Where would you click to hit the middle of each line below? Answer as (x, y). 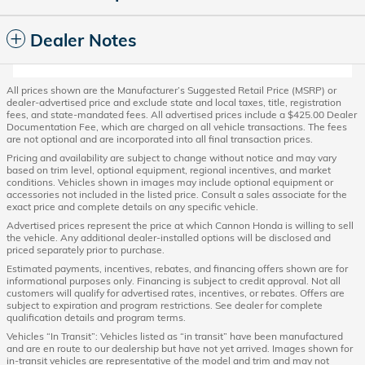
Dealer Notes (84, 40)
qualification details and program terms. (96, 317)
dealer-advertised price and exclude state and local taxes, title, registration (174, 102)
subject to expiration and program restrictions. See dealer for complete (165, 305)
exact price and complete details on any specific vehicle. (132, 206)
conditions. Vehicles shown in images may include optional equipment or (170, 182)
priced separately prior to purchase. (86, 249)
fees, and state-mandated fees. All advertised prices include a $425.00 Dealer (182, 114)
